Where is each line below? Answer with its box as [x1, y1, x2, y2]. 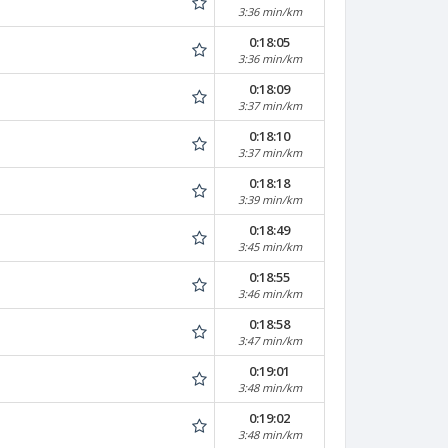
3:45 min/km [237, 239, 302, 254]
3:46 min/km [237, 286, 302, 301]
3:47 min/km [237, 333, 302, 348]
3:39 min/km [237, 192, 302, 207]
